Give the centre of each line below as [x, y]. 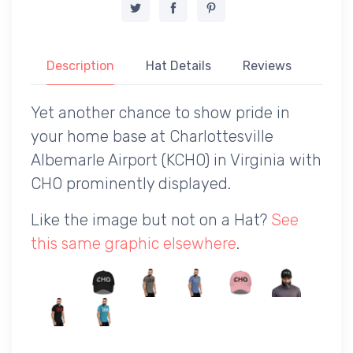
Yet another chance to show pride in [160, 112]
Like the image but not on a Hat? [151, 219]
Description [80, 65]
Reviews [267, 65]
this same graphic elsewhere [134, 243]
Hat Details [178, 65]
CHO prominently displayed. [131, 183]
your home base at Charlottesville [152, 136]
